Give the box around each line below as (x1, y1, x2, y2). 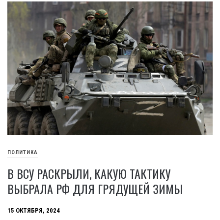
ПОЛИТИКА (7, 149, 38, 156)
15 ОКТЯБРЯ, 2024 (7, 207, 60, 215)
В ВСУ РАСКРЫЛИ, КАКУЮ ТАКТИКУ (7, 164, 170, 182)
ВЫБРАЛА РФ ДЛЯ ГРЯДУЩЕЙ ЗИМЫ (7, 179, 183, 197)
